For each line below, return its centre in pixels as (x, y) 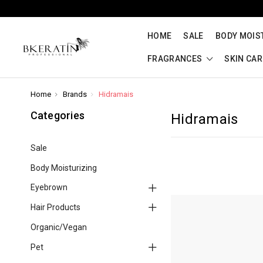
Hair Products (55, 208)
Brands (75, 94)
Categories (57, 115)
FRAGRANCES (176, 59)
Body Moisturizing (63, 168)
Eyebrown (49, 188)
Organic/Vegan (58, 227)
